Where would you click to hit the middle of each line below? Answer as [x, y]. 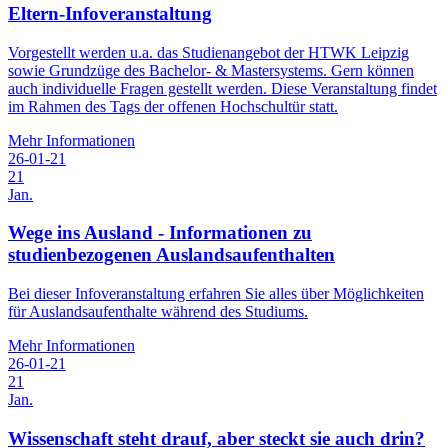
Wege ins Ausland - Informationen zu [160, 233]
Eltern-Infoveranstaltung [110, 13]
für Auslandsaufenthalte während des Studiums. [158, 311]
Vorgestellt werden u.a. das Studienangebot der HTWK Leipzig [208, 52]
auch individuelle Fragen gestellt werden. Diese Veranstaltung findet [222, 88]
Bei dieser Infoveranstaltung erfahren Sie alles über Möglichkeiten [216, 293]
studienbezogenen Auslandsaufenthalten [171, 255]
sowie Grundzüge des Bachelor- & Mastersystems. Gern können [211, 70]
